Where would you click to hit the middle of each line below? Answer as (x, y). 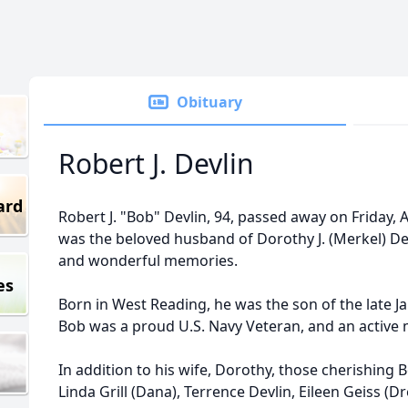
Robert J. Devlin (156, 163)
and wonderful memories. (148, 260)
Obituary (209, 102)
